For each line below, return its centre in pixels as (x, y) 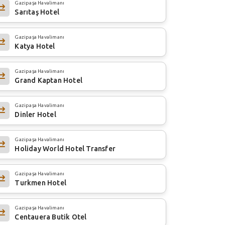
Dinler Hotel (35, 114)
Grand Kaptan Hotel (48, 80)
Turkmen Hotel (40, 183)
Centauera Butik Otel (51, 217)
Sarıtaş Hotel (37, 12)
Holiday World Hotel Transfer (65, 148)
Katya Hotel (35, 46)
